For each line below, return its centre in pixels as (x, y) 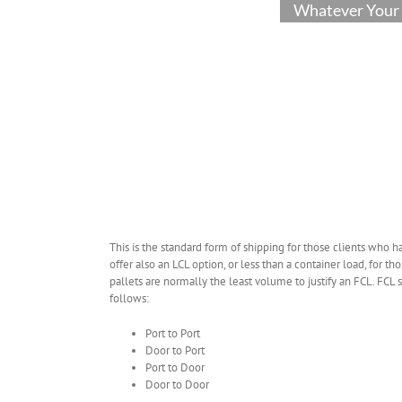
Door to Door (177, 385)
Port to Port (173, 333)
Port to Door (175, 367)
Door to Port (175, 350)
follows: (129, 298)
